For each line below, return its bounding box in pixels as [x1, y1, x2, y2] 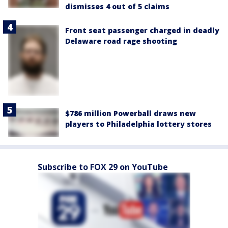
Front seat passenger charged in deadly [65, 25, 219, 35]
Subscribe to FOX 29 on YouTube [38, 161, 168, 173]
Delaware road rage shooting [65, 36, 177, 46]
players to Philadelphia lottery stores [65, 119, 212, 129]
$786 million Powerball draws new [65, 108, 196, 119]
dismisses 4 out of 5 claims [65, 1, 169, 11]
